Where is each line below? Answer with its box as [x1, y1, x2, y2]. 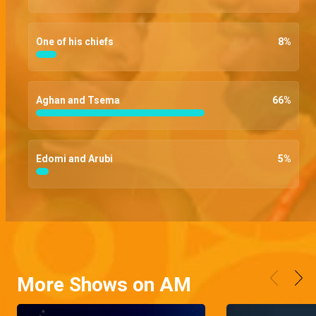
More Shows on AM [17, 272, 191, 296]
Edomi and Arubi [36, 152, 113, 164]
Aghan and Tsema [36, 94, 120, 106]
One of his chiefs [36, 35, 114, 47]
